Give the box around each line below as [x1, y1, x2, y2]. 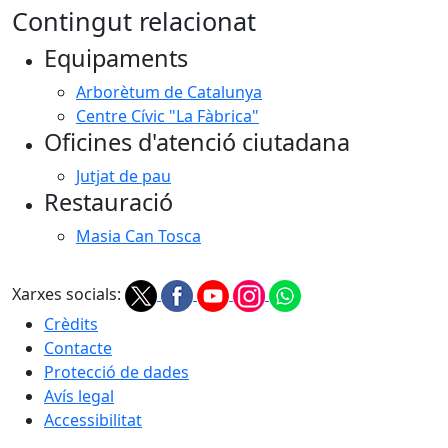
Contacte [44, 337, 112, 359]
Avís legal [44, 385, 114, 407]
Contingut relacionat [12, 4, 256, 38]
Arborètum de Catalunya [76, 81, 262, 103]
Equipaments [44, 42, 188, 74]
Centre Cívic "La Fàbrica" [76, 105, 259, 127]
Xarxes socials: [12, 283, 121, 306]
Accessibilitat [44, 409, 142, 431]
